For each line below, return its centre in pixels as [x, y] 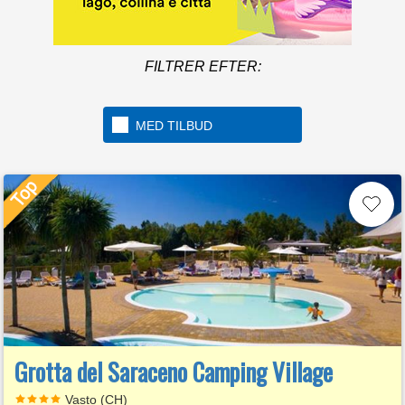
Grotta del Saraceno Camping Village [174, 372]
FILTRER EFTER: [202, 66]
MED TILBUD [174, 126]
